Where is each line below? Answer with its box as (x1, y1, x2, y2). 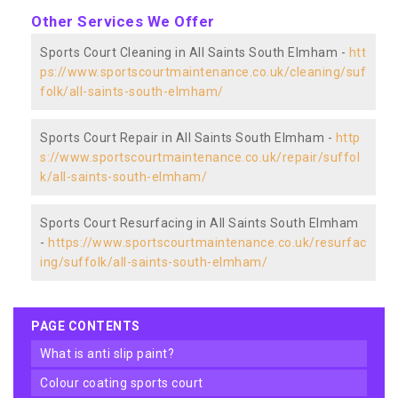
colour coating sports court (48, 375, 203, 390)
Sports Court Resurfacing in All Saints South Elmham (40, 215, 359, 230)
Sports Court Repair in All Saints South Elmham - (40, 130, 336, 145)
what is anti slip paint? (51, 346, 174, 361)
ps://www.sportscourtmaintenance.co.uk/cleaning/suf (40, 64, 366, 79)
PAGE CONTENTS (31, 318, 140, 333)
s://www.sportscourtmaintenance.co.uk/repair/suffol (40, 149, 360, 164)
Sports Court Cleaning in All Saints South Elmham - (40, 44, 349, 60)
